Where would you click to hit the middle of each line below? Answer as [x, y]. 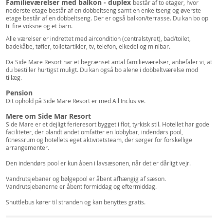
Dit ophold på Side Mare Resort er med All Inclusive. [76, 101]
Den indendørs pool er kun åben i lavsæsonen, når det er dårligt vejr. [99, 163]
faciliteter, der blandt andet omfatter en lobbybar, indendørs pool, [94, 132]
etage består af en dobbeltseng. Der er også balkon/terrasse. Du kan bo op [107, 18]
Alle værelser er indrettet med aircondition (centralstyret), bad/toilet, [98, 38]
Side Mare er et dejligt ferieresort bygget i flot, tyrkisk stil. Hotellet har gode [108, 124]
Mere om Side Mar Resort [48, 116]
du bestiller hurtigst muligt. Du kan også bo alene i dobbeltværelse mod [102, 70]
